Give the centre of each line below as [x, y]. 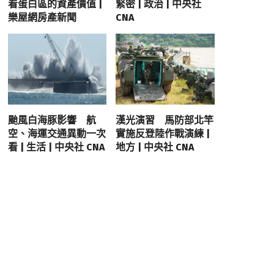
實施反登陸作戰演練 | [163, 133]
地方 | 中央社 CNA [155, 147]
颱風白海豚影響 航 [52, 120]
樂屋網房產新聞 [42, 18]
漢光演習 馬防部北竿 [165, 120]
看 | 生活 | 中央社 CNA [56, 147]
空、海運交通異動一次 [57, 133]
